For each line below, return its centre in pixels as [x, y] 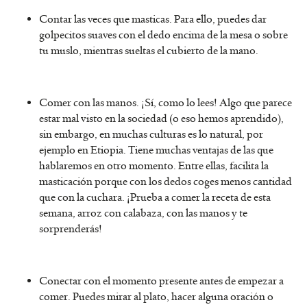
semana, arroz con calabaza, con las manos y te [143, 213]
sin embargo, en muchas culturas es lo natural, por [151, 135]
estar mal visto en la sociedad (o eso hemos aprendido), [161, 119]
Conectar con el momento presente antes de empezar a [161, 281]
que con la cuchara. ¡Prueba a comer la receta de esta [155, 198]
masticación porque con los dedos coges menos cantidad [165, 182]
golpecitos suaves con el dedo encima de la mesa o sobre [163, 35]
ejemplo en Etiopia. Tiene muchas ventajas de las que [156, 150]
